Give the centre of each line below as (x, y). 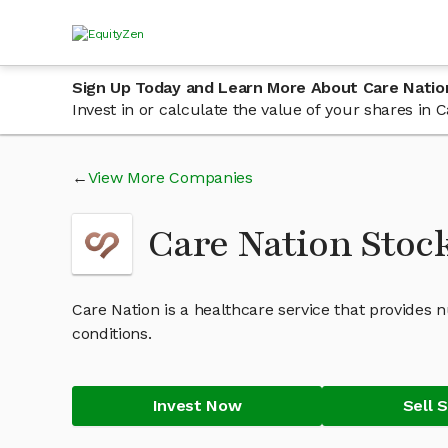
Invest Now (197, 405)
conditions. (112, 333)
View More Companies (170, 177)
